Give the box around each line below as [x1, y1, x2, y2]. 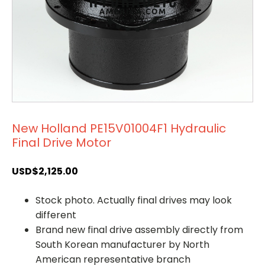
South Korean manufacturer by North [35, 237, 209, 251]
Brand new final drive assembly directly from [35, 222, 243, 237]
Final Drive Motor [12, 134, 111, 151]
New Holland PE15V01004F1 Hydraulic [12, 119, 226, 137]
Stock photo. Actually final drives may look [35, 193, 232, 207]
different [35, 208, 76, 222]
